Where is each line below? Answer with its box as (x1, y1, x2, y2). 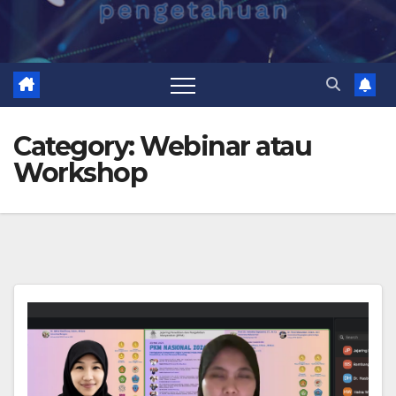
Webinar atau (140, 130, 311, 163)
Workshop (13, 156, 147, 189)
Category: (13, 130, 140, 163)
